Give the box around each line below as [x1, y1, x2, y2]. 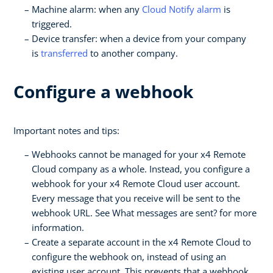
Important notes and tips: [13, 124, 119, 136]
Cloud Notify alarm [142, 2, 221, 15]
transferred [41, 46, 88, 59]
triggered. [32, 17, 72, 30]
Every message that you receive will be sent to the [32, 191, 240, 204]
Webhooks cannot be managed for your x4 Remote [32, 147, 246, 160]
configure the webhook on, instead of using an [32, 250, 226, 263]
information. [32, 221, 84, 233]
